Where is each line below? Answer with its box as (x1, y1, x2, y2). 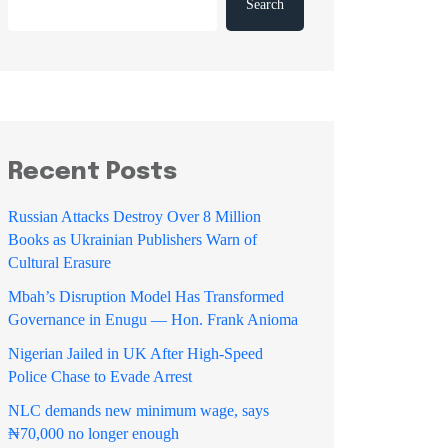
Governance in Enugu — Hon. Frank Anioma (8, 311, 298, 328)
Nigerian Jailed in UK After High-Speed (8, 345, 263, 362)
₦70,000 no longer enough (8, 425, 179, 442)
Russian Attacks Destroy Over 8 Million (8, 208, 261, 225)
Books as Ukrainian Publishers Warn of (8, 231, 257, 248)
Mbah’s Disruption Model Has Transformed (8, 288, 284, 305)
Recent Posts (8, 160, 177, 185)
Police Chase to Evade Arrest (8, 368, 192, 385)
